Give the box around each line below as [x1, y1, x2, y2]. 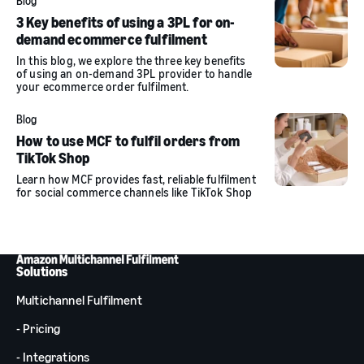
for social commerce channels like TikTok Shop [16, 185, 253, 200]
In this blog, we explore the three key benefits [16, 54, 246, 68]
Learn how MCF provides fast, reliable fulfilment [16, 172, 256, 187]
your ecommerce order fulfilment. [16, 80, 189, 94]
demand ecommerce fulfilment [16, 30, 207, 49]
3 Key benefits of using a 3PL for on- [16, 13, 236, 32]
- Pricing [16, 319, 61, 336]
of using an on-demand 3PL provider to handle [16, 67, 253, 81]
